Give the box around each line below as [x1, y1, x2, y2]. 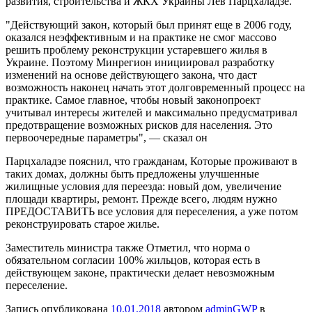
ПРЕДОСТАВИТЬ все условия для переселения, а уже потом [6, 205, 298, 217]
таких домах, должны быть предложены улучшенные [6, 167, 259, 180]
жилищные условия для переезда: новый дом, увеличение [6, 180, 281, 192]
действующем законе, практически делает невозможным [6, 266, 274, 279]
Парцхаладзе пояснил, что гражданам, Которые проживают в [6, 155, 297, 167]
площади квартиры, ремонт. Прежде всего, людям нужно [6, 192, 277, 205]
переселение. [6, 279, 68, 291]
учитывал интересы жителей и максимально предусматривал [6, 106, 297, 118]
